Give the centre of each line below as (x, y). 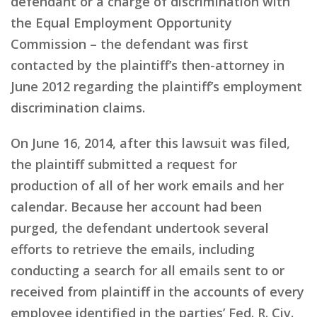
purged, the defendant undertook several (140, 227)
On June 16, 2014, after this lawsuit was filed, (150, 143)
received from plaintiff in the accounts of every (157, 291)
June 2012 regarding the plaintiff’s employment (156, 86)
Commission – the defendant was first (129, 44)
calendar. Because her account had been (136, 206)
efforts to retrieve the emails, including (133, 249)
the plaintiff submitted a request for (124, 164)
